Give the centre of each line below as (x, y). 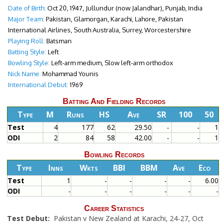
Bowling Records (114, 155)
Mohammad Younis (69, 74)
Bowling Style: (29, 63)
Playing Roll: (26, 41)
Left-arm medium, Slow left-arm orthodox (111, 63)
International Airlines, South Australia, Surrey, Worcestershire (99, 30)
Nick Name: (24, 74)
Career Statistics (114, 208)
